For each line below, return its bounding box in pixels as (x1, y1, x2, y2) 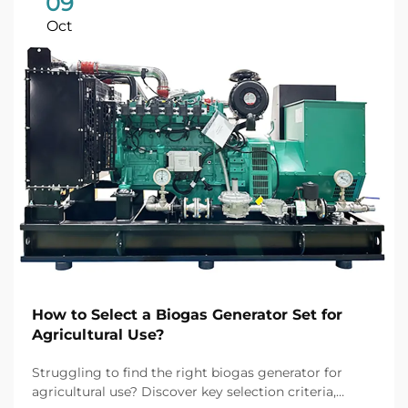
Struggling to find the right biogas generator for (32, 364, 342, 382)
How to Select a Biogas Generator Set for (32, 306, 342, 324)
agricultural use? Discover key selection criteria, (32, 383, 336, 401)
